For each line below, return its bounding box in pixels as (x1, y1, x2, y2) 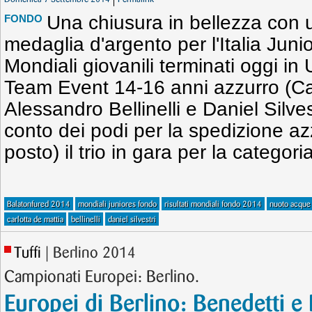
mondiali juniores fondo (78, 201, 157, 208)
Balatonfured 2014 (7, 201, 70, 208)
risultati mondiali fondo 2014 (164, 201, 262, 208)
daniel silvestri (108, 216, 156, 224)
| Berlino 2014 (41, 246, 140, 260)
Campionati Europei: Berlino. (4, 270, 199, 285)
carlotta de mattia (7, 216, 63, 224)
